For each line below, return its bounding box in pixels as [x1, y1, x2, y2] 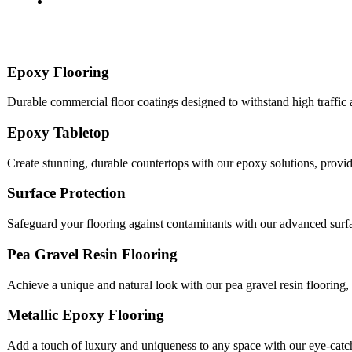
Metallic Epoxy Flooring [7, 306, 164, 324]
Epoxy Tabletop [7, 124, 110, 141]
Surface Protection [7, 185, 126, 202]
